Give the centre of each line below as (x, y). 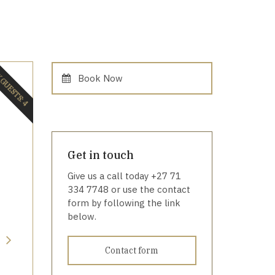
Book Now (100, 78)
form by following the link (124, 203)
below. (82, 216)
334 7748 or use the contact (129, 189)
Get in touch (100, 155)
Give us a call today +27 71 (124, 176)
